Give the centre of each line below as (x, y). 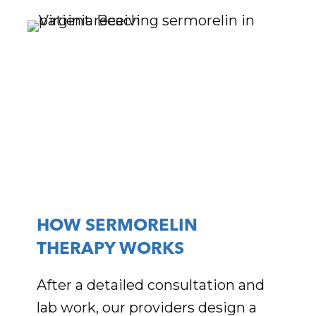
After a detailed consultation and (151, 285)
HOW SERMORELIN (117, 227)
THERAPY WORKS (111, 250)
